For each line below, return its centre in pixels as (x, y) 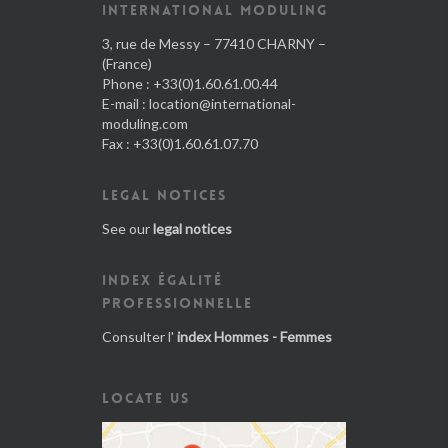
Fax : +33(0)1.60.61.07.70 (180, 143)
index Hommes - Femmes (254, 336)
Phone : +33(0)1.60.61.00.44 (190, 83)
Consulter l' (139, 336)
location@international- (222, 103)
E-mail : (125, 103)
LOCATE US (146, 398)
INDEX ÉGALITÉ (162, 280)
